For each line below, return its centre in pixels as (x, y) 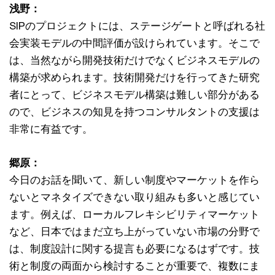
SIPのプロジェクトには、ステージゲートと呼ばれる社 (137, 25)
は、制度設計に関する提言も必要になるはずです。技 (134, 248)
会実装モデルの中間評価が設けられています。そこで (134, 43)
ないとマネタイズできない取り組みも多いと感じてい (134, 197)
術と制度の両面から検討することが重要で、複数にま (134, 265)
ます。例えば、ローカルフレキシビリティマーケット (134, 214)
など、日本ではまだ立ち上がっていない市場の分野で (134, 231)
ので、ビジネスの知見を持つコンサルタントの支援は (134, 111)
